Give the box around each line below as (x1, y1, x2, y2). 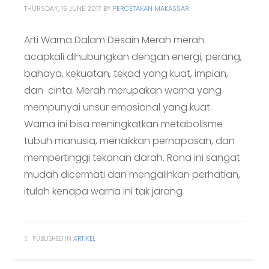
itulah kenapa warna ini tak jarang (24, 184, 183, 198)
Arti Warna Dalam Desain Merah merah (24, 33, 204, 47)
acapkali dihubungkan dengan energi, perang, (24, 50, 242, 64)
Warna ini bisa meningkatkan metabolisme (24, 117, 223, 131)
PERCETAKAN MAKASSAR (113, 4, 189, 13)
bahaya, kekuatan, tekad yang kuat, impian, (24, 67, 228, 80)
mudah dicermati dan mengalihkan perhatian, (24, 168, 240, 181)
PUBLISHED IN (32, 234, 71, 243)
